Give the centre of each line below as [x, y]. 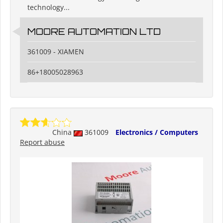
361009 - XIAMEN [56, 52]
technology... [49, 7]
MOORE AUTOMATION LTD [94, 32]
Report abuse [42, 142]
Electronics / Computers [157, 132]
